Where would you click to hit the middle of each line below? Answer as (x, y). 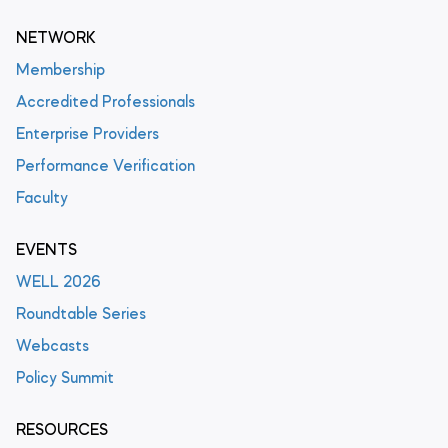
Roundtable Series (81, 314)
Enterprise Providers (87, 134)
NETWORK (56, 38)
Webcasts (52, 346)
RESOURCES (62, 430)
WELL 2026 (58, 282)
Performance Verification (105, 166)
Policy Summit (65, 378)
